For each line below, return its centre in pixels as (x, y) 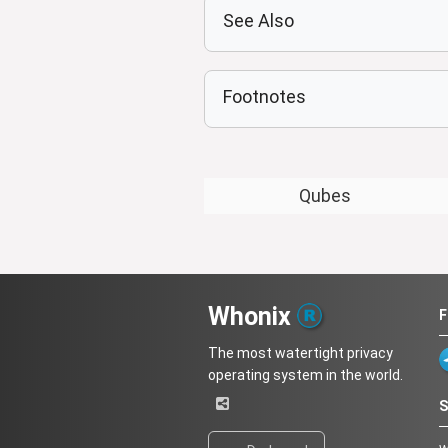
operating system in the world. (305, 375)
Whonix (252, 317)
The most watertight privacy (300, 353)
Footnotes (264, 97)
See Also (258, 21)
